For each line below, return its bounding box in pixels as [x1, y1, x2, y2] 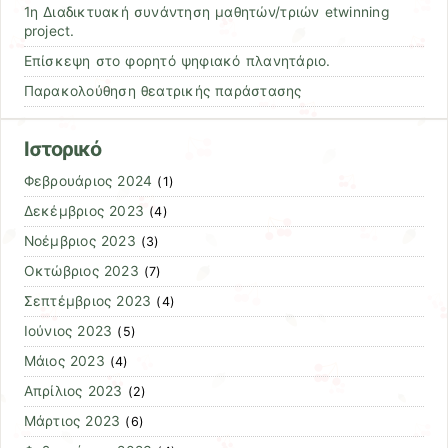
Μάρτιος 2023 [23, 413, 121, 430]
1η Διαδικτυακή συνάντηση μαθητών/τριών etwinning [23, 3, 389, 20]
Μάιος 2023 [23, 353, 105, 370]
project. [23, 22, 75, 39]
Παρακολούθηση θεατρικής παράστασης [23, 82, 302, 99]
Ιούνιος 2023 [23, 323, 113, 340]
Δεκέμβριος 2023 [23, 203, 145, 220]
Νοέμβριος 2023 [23, 233, 136, 250]
